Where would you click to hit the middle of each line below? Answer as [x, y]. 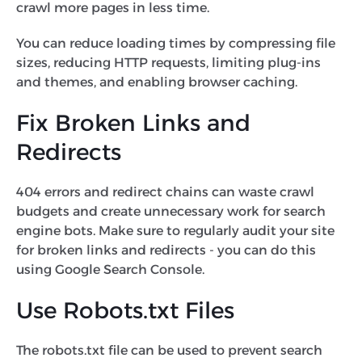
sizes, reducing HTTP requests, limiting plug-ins [168, 62]
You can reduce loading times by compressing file [176, 43]
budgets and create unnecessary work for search [171, 211]
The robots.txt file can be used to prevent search [169, 350]
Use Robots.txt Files [125, 310]
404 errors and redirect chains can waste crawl [165, 192]
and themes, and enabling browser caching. [162, 82]
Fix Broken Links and [133, 122]
